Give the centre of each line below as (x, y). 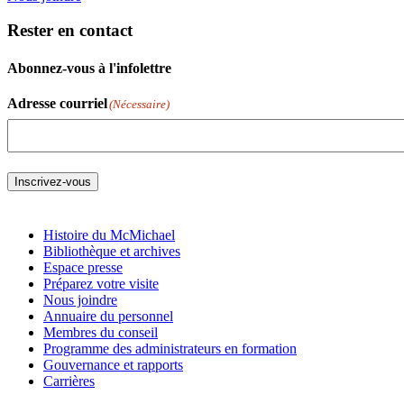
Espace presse (83, 267)
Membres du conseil (101, 332)
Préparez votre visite (101, 284)
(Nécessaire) (139, 104)
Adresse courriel (57, 103)
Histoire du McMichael (109, 235)
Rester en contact (70, 31)
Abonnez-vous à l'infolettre (89, 68)
